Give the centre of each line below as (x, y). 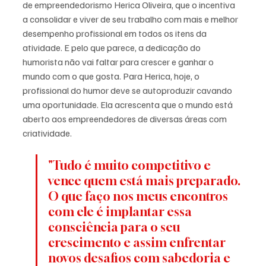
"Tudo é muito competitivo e (131, 166)
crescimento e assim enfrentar (138, 243)
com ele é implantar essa (121, 212)
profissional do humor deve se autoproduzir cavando (128, 91)
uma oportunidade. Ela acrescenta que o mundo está (129, 105)
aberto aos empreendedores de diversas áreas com (126, 119)
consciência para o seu (115, 227)
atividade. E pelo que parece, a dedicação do (113, 48)
